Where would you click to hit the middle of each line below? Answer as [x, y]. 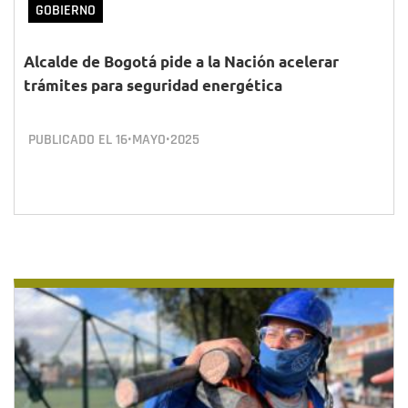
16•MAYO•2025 [158, 140]
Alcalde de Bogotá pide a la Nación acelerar [181, 61]
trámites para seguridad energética [153, 85]
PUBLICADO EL [72, 140]
